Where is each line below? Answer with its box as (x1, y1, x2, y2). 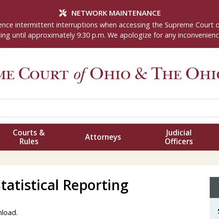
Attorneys (85, 131, 122, 142)
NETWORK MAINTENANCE (71, 8, 161, 18)
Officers (164, 136, 193, 147)
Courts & (13, 127, 45, 138)
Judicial (166, 127, 192, 138)
